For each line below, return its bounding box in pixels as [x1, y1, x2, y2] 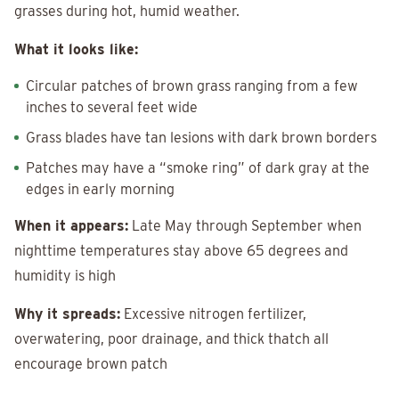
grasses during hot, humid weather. [14, 3, 240, 20]
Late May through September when [128, 217, 362, 235]
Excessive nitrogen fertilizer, [120, 305, 306, 323]
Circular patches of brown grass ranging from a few [26, 77, 358, 95]
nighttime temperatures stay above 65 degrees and [14, 242, 348, 260]
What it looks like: [14, 41, 138, 59]
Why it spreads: [14, 305, 120, 323]
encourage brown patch [14, 355, 167, 373]
